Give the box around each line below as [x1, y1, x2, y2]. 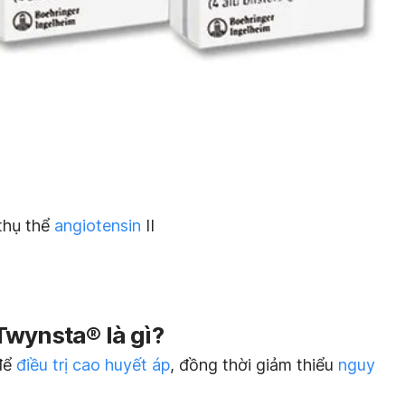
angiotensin [54, 215, 141, 235]
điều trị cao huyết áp [16, 354, 170, 374]
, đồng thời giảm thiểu [170, 354, 338, 374]
